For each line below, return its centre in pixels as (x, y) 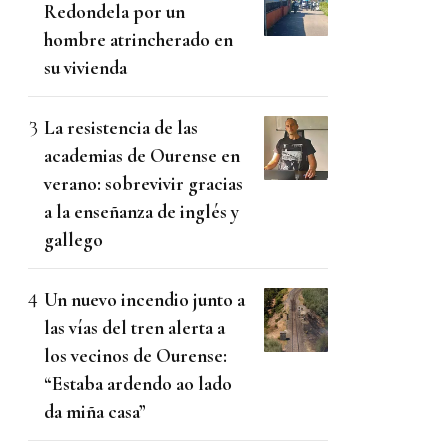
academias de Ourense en (142, 156)
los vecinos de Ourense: (135, 356)
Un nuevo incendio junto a (144, 300)
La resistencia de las (121, 128)
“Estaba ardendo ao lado (138, 384)
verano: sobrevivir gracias (143, 184)
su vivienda (85, 68)
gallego (73, 240)
